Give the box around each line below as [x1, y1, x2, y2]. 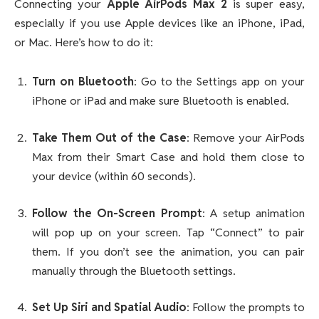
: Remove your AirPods [186, 130, 305, 146]
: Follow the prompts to [187, 300, 305, 315]
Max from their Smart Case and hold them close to [32, 150, 305, 165]
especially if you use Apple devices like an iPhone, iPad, [14, 15, 305, 31]
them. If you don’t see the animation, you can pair [32, 244, 305, 259]
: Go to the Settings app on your [133, 74, 305, 90]
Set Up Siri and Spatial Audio [32, 300, 187, 315]
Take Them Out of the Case [32, 130, 187, 146]
